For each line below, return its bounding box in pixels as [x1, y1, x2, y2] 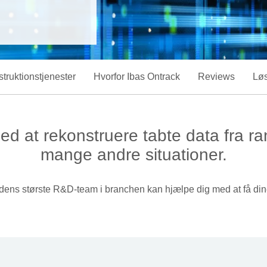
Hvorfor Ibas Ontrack [94, 72, 180, 82]
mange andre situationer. [40, 145, 227, 164]
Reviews [198, 72, 235, 82]
